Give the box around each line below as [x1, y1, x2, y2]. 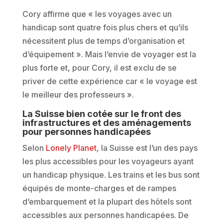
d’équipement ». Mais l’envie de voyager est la [22, 49, 196, 59]
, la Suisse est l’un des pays [96, 143, 198, 153]
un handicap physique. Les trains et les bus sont [22, 170, 200, 180]
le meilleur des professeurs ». [22, 90, 134, 100]
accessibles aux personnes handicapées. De [22, 210, 189, 220]
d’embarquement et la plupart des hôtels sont [22, 197, 192, 207]
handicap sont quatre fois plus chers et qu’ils [22, 22, 188, 32]
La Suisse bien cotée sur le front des [22, 109, 181, 119]
